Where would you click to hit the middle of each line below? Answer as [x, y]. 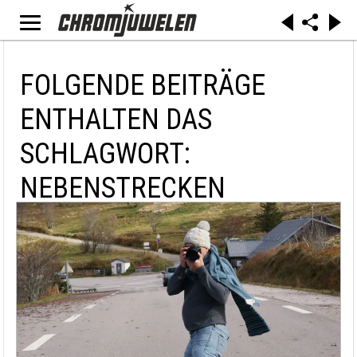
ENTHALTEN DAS [116, 120]
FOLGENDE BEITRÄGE [143, 85]
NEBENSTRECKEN [123, 188]
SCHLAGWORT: [105, 154]
